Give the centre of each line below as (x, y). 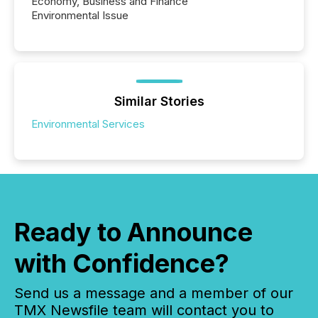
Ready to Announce (133, 232)
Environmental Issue (80, 15)
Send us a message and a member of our (154, 293)
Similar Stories (159, 101)
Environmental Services (88, 124)
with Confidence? (122, 263)
